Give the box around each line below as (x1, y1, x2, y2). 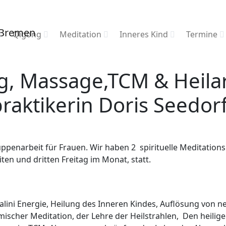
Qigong (13, 29, 42, 40)
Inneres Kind (120, 29, 168, 40)
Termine (186, 29, 218, 40)
